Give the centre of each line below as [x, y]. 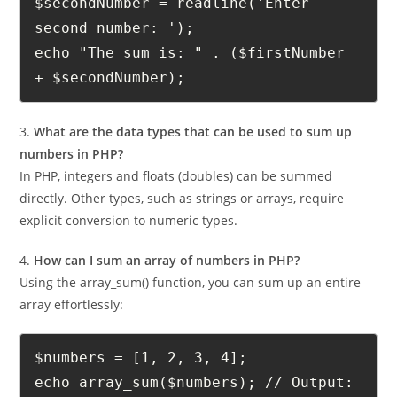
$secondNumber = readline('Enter [172, 33]
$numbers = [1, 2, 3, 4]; [141, 386]
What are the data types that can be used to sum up [193, 160]
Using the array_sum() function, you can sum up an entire [191, 311]
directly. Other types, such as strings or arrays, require [182, 227]
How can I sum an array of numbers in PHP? [167, 289]
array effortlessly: [72, 333]
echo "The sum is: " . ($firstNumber [190, 82]
